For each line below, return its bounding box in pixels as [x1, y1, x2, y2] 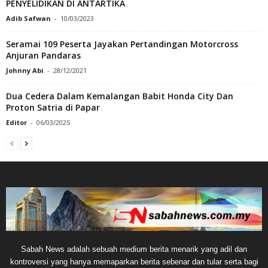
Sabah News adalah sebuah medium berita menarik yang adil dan [21, 244, 247, 254]
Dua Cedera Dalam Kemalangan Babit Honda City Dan [6, 90, 233, 102]
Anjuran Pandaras [6, 49, 81, 61]
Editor [6, 117, 27, 127]
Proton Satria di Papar [6, 101, 100, 113]
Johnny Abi [6, 65, 44, 75]
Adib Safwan [6, 13, 51, 23]
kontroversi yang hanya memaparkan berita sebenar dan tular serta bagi [10, 257, 258, 266]
